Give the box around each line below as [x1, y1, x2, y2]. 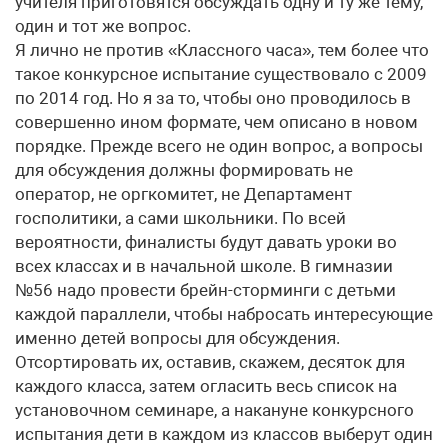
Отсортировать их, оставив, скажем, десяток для [15, 352, 405, 372]
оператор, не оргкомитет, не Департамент [15, 184, 352, 204]
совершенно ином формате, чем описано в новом [15, 112, 418, 132]
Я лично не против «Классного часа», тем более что [15, 40, 429, 60]
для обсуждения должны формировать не [15, 160, 353, 180]
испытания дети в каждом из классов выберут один [15, 424, 433, 444]
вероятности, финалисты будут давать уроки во [15, 232, 397, 252]
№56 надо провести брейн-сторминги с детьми [15, 280, 396, 300]
